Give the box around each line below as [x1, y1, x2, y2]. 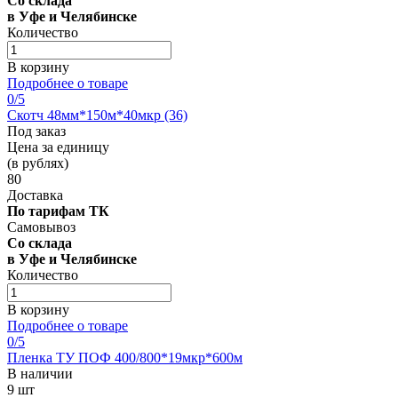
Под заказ [7, 123, 66, 139]
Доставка [7, 187, 63, 203]
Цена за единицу [7, 139, 109, 155]
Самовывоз [7, 219, 76, 235]
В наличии [7, 365, 73, 381]
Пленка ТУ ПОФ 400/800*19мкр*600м [7, 349, 243, 365]
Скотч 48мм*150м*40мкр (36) [7, 107, 187, 123]
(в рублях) [7, 155, 68, 171]
